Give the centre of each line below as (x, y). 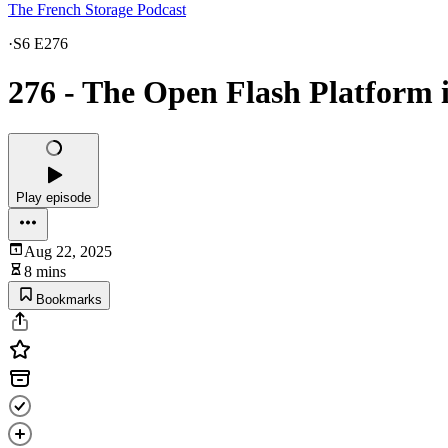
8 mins (45, 271)
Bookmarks (69, 299)
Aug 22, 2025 (68, 251)
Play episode (53, 197)
